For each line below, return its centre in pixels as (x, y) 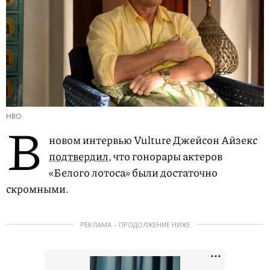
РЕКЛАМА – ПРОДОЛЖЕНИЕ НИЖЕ (135, 225)
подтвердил (79, 156)
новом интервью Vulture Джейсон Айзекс (153, 140)
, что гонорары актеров (165, 156)
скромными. (37, 189)
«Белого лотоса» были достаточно (133, 173)
